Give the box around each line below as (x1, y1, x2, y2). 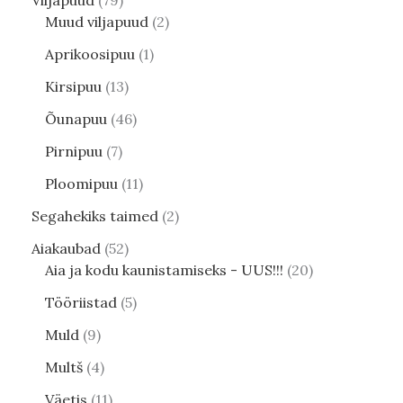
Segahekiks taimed (31, 207, 158, 226)
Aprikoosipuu (45, 45, 135, 64)
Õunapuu (45, 110, 107, 129)
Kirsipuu (45, 77, 102, 96)
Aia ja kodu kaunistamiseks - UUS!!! (45, 261, 283, 280)
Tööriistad (45, 293, 117, 312)
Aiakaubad (31, 239, 101, 258)
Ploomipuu (45, 175, 118, 193)
